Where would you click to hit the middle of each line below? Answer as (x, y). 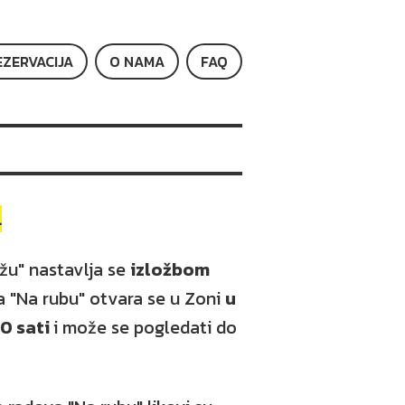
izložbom (170, 269)
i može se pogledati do (145, 327)
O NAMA (137, 61)
